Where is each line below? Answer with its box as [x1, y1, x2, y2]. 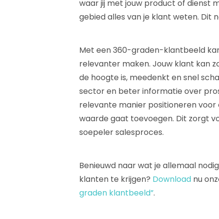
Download [153, 173, 191, 185]
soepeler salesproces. [79, 126, 168, 138]
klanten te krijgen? [79, 173, 153, 185]
